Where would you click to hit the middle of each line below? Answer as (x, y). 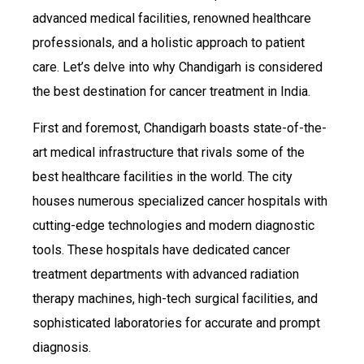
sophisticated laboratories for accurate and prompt (176, 323)
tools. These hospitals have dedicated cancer (161, 249)
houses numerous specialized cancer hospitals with (180, 201)
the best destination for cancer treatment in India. (171, 92)
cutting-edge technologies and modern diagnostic (173, 225)
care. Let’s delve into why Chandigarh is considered (178, 67)
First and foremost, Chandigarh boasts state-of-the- (180, 128)
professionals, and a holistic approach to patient (169, 43)
